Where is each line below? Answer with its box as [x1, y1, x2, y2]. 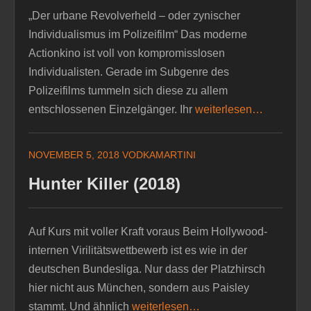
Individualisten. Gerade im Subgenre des [28, 65, 229, 78]
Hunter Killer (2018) [28, 174, 180, 193]
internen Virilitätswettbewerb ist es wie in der [28, 244, 247, 256]
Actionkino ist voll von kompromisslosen [28, 47, 225, 59]
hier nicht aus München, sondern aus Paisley [28, 281, 249, 294]
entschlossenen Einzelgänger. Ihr [28, 103, 195, 115]
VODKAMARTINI [122, 149, 196, 160]
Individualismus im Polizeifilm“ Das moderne [28, 28, 247, 40]
